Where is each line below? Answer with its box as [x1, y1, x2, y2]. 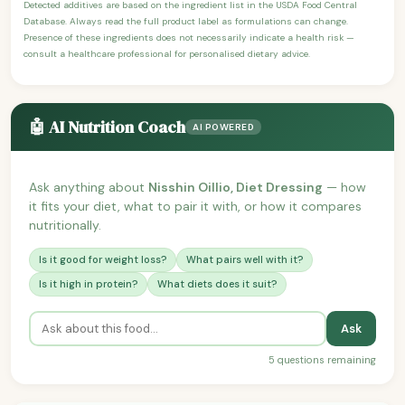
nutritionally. [29, 216, 101, 233]
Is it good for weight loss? [39, 252, 166, 266]
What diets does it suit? [157, 277, 277, 290]
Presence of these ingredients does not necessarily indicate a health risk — [24, 31, 354, 43]
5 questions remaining [268, 353, 376, 366]
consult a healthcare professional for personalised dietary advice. [24, 47, 310, 60]
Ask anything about [29, 178, 148, 195]
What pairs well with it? [186, 252, 303, 266]
